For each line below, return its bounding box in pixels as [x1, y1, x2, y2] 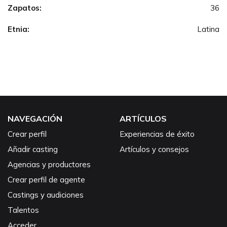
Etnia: [8, 24, 29, 34]
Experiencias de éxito [120, 129, 195, 139]
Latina [197, 24, 219, 34]
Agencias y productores [8, 159, 91, 169]
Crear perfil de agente [8, 174, 85, 184]
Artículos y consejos [120, 144, 189, 154]
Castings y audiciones [8, 190, 84, 200]
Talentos [8, 205, 39, 215]
